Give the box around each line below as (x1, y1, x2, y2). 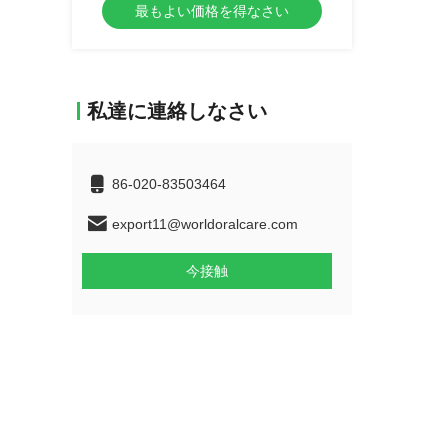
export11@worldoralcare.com (112, 216, 298, 232)
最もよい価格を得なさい (135, 3, 289, 19)
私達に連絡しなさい (87, 100, 267, 122)
